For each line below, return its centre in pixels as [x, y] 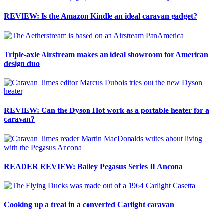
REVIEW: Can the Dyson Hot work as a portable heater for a [107, 110]
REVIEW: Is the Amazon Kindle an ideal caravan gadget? [100, 16]
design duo [22, 63]
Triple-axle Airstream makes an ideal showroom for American [106, 54]
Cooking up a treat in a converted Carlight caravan [89, 205]
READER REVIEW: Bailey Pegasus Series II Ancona [93, 166]
